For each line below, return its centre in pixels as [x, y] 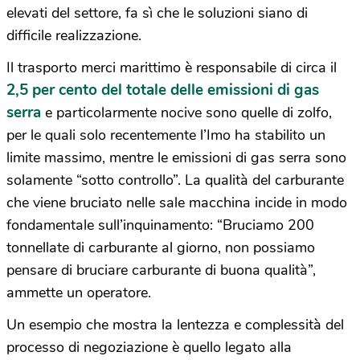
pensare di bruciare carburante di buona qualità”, [161, 270]
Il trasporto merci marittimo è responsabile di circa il [172, 67]
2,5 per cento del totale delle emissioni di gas [163, 90]
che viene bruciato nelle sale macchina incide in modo [177, 202]
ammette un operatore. [79, 292]
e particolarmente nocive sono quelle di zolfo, [186, 112]
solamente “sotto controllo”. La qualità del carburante [175, 180]
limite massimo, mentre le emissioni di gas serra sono [176, 157]
